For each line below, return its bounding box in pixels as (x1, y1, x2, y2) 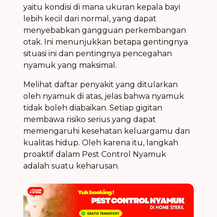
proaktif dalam (23, 150, 82, 159)
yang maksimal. (56, 61, 117, 70)
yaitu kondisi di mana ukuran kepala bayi (23, 2, 180, 12)
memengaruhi (23, 126, 81, 136)
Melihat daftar (23, 80, 80, 90)
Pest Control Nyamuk (82, 150, 166, 159)
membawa (23, 115, 66, 124)
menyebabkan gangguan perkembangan (23, 26, 186, 35)
